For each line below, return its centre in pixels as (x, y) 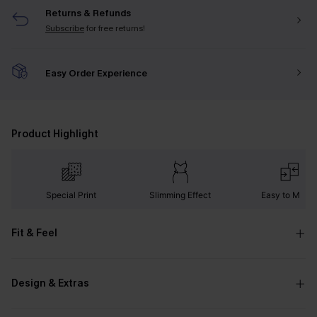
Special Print (71, 195)
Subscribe (65, 28)
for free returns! (116, 28)
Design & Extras (50, 283)
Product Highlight (55, 134)
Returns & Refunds (88, 13)
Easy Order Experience (96, 73)
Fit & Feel (34, 233)
